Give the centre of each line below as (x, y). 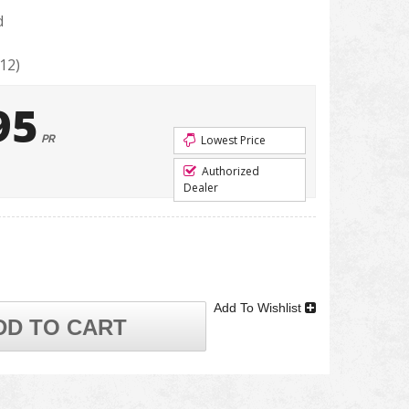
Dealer (201, 188)
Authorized (229, 171)
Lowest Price (232, 140)
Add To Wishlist (259, 308)
